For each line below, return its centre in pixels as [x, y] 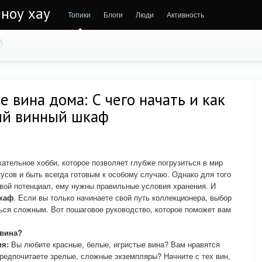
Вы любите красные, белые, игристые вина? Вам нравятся [114, 244]
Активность [185, 14]
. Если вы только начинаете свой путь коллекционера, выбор [123, 197]
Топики [79, 14]
